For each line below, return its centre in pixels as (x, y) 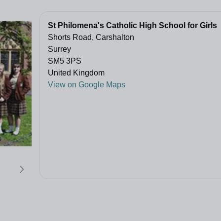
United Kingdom (76, 73)
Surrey (59, 49)
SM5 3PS (65, 61)
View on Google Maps (87, 85)
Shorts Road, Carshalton (91, 37)
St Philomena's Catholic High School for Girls (132, 26)
